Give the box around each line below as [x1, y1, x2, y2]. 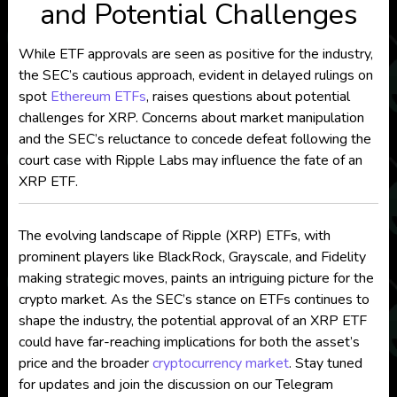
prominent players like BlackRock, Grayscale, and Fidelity [18, 247, 366, 268]
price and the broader [18, 354, 152, 374]
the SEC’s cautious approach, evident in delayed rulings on [18, 66, 373, 86]
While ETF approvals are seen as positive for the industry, [18, 44, 373, 65]
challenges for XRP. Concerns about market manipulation [18, 108, 364, 128]
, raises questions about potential [145, 87, 350, 107]
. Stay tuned [288, 354, 362, 374]
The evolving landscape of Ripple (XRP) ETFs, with [18, 226, 331, 246]
